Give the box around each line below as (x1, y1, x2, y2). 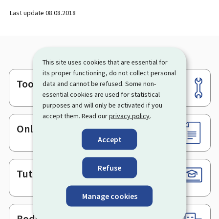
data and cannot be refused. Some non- (43, 79, 156, 88)
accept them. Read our (43, 111, 109, 120)
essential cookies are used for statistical (43, 89, 160, 99)
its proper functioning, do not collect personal (43, 68, 176, 77)
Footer (5, 80, 33, 93)
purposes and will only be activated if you (43, 100, 163, 109)
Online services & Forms (16, 121, 125, 136)
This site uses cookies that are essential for (43, 57, 168, 66)
